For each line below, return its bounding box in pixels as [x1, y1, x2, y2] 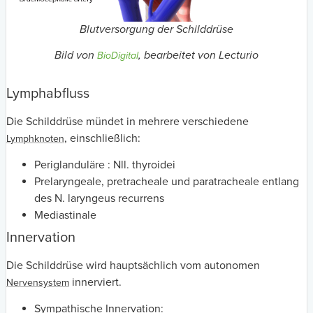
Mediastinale [34, 208, 96, 223]
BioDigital [97, 49, 138, 61]
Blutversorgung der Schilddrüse [80, 22, 233, 37]
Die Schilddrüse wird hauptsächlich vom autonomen [6, 259, 260, 273]
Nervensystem [6, 277, 69, 289]
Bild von [54, 48, 97, 62]
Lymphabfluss [6, 85, 89, 102]
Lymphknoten [6, 132, 64, 145]
